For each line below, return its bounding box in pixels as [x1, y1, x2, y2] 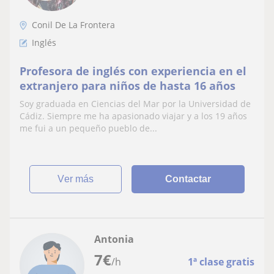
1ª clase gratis [188, 254, 254, 268]
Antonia [94, 232, 134, 246]
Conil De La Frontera [32, 18, 115, 31]
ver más [64, 173, 94, 184]
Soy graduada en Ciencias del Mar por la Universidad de [20, 97, 251, 109]
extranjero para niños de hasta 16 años [20, 78, 235, 93]
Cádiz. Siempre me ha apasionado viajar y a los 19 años [20, 109, 247, 122]
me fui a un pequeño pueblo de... [20, 122, 157, 134]
